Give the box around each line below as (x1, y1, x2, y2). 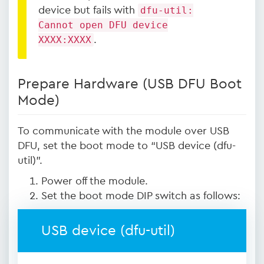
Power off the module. (41, 176, 148, 186)
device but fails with (38, 5, 138, 15)
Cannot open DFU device (38, 19, 168, 31)
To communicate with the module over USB (18, 126, 229, 136)
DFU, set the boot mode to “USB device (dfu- (18, 140, 236, 151)
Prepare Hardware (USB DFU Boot (18, 77, 242, 91)
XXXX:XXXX (38, 34, 91, 45)
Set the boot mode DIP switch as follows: (41, 190, 240, 201)
